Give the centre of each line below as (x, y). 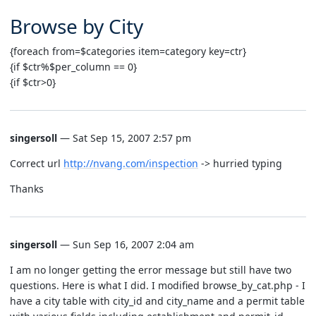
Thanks (27, 188)
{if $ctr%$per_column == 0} (73, 66)
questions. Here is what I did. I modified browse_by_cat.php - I (158, 285)
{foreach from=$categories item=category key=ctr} (128, 51)
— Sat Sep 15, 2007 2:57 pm (124, 138)
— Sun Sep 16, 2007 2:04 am (126, 244)
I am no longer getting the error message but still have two (151, 269)
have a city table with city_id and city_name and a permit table (157, 300)
